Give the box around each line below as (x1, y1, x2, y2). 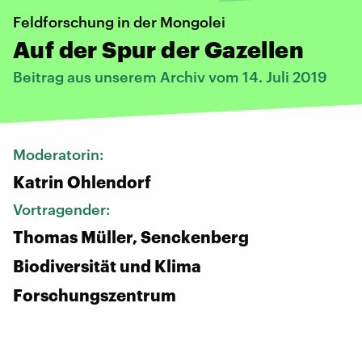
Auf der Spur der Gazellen (13, 36, 304, 62)
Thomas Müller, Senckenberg (13, 226, 249, 246)
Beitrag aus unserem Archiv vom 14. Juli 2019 (13, 67, 327, 86)
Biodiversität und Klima (13, 255, 201, 276)
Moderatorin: (13, 145, 107, 163)
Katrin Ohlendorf (13, 171, 151, 192)
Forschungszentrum (13, 284, 176, 305)
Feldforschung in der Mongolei (13, 12, 225, 31)
